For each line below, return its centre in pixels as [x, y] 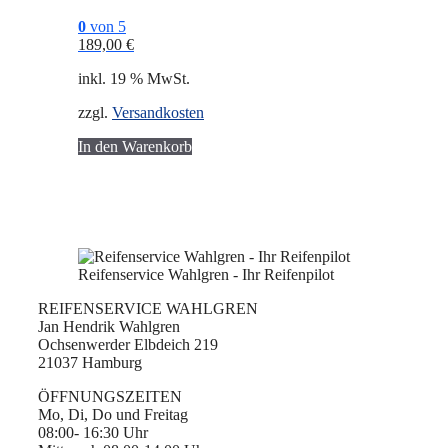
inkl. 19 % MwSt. [134, 79]
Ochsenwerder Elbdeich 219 [130, 345]
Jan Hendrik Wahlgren [109, 327]
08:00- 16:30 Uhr [93, 433]
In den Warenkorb [135, 147]
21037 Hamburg [90, 363]
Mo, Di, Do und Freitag [113, 415]
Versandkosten [158, 113]
